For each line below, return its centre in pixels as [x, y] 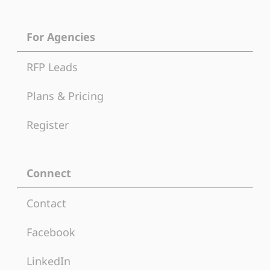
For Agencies [61, 36]
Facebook [51, 232]
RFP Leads [52, 67]
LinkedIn [49, 261]
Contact [46, 203]
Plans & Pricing [65, 96]
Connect [49, 173]
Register [48, 124]
